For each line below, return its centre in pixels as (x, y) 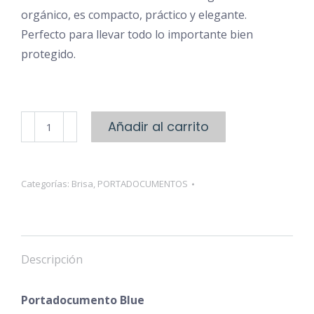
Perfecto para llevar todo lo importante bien (137, 34)
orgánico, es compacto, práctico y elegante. (134, 15)
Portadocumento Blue (83, 300)
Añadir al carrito (158, 127)
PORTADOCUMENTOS (143, 184)
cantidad (42, 160)
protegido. (48, 54)
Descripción (52, 259)
